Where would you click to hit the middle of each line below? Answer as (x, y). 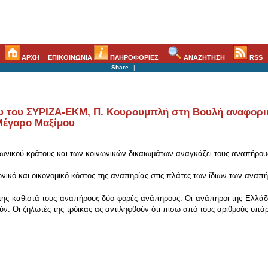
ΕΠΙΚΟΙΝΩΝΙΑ (71, 57)
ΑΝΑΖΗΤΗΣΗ (203, 57)
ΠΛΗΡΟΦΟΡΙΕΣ (134, 57)
